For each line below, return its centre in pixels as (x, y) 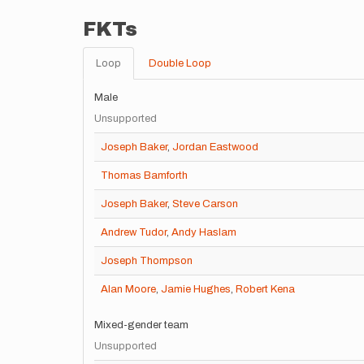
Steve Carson (205, 204)
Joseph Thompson (147, 261)
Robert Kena (265, 289)
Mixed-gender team (141, 325)
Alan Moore (128, 289)
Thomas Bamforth (144, 175)
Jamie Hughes (196, 289)
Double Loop (180, 63)
